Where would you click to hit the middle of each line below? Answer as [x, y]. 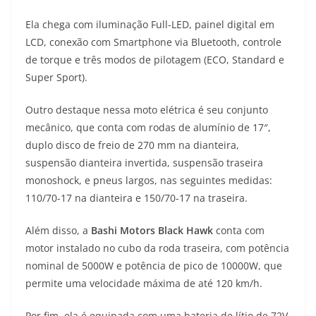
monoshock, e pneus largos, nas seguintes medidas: [149, 181]
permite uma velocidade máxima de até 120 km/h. [144, 284]
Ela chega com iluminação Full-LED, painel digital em [150, 25]
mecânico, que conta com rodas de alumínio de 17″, [148, 128]
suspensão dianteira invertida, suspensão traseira [144, 163]
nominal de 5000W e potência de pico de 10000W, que [154, 266]
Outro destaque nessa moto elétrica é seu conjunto [147, 110]
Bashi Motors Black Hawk [152, 231]
